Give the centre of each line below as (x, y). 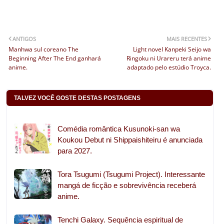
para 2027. (75, 151)
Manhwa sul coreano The (43, 49)
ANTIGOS (24, 39)
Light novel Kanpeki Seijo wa (172, 49)
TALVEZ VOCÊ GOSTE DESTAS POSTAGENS (77, 98)
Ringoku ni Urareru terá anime (169, 58)
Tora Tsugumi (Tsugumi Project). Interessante (131, 174)
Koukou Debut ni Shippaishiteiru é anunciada (130, 140)
